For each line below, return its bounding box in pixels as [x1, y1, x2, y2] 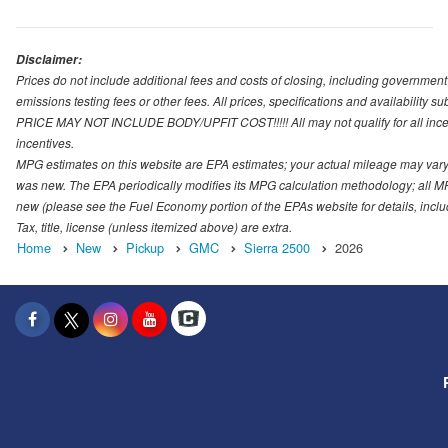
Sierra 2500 [244, 237, 310, 257]
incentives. [16, 133, 74, 151]
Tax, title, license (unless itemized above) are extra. [16, 217, 292, 235]
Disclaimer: [16, 50, 82, 68]
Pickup [126, 237, 164, 257]
